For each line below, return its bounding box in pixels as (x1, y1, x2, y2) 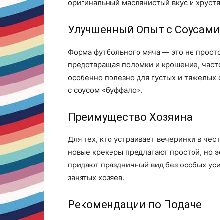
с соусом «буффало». (68, 85, 142, 95)
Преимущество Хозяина (68, 110, 192, 123)
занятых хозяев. (68, 172, 124, 182)
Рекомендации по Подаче (68, 198, 202, 211)
